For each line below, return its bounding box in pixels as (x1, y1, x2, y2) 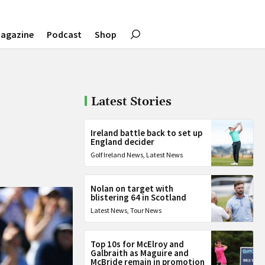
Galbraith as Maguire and (91, 247, 189, 258)
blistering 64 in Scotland (91, 192, 187, 203)
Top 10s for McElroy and (91, 238, 185, 250)
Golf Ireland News (91, 150, 144, 159)
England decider (91, 136, 155, 147)
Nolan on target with (91, 183, 174, 194)
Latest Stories (91, 94, 172, 109)
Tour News (130, 206, 162, 215)
